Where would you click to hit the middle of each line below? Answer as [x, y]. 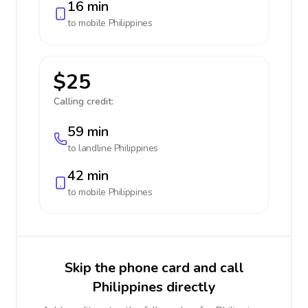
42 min [88, 176]
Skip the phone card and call [154, 268]
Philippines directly [154, 287]
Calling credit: [84, 101]
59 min [88, 132]
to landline [91, 148]
